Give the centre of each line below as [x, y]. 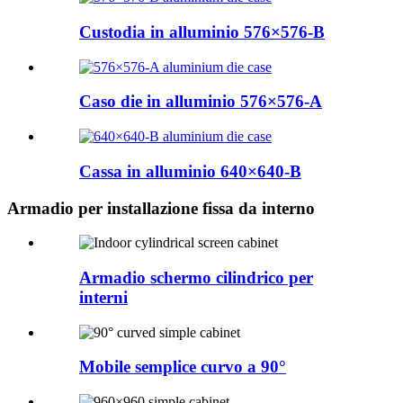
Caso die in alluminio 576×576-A [201, 102]
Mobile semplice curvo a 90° [183, 367]
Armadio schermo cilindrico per [196, 277]
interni [103, 297]
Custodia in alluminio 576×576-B [202, 31]
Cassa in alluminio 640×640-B [190, 171]
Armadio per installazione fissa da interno [161, 208]
